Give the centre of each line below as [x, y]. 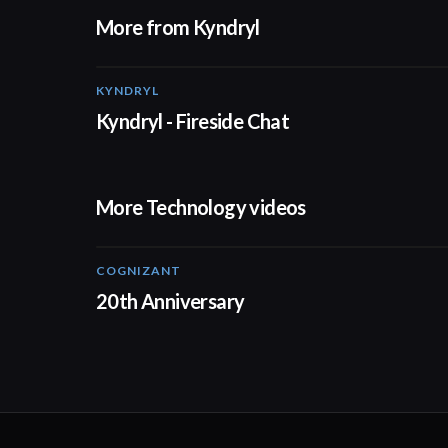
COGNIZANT [138, 270]
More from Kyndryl [178, 27]
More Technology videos [201, 207]
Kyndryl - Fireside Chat [193, 121]
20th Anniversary [170, 301]
